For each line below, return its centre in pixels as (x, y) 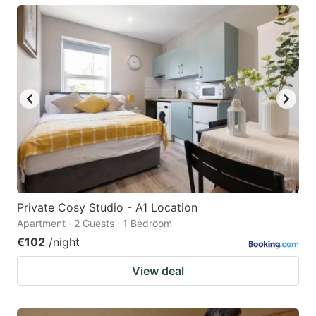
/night (64, 242)
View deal (158, 271)
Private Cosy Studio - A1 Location (107, 207)
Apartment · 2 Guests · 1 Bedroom (95, 223)
